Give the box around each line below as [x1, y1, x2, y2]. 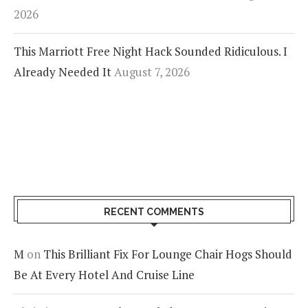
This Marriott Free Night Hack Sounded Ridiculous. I [14, 43, 287, 59]
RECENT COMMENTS [104, 206, 204, 217]
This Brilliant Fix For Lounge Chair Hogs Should [43, 246, 292, 262]
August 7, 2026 [114, 64, 190, 80]
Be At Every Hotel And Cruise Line [14, 267, 195, 283]
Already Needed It [14, 64, 111, 80]
